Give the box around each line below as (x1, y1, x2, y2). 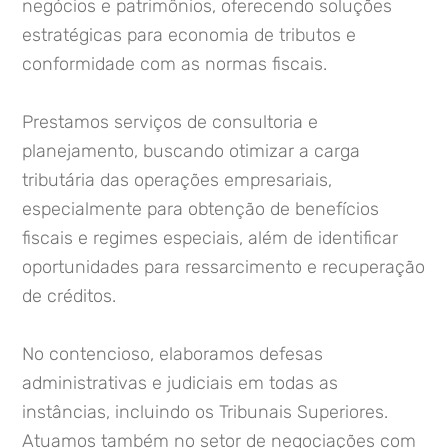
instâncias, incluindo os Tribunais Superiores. (22, 401, 393, 423)
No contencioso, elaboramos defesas (22, 343, 323, 365)
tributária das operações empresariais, (22, 169, 332, 191)
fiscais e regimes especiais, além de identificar (22, 227, 398, 249)
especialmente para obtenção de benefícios (22, 198, 379, 220)
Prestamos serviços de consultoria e (22, 111, 318, 133)
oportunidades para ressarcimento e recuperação (22, 256, 425, 278)
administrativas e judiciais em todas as (22, 372, 338, 394)
